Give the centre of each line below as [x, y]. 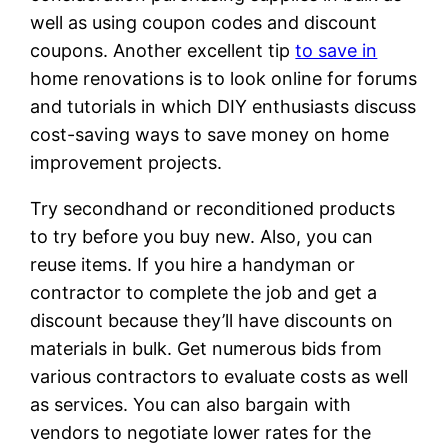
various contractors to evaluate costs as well [219, 376]
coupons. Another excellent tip [163, 50]
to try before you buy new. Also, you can [202, 236]
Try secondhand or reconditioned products [213, 208]
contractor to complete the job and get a [204, 292]
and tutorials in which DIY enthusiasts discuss [223, 106]
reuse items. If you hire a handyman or [193, 264]
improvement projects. [126, 162]
